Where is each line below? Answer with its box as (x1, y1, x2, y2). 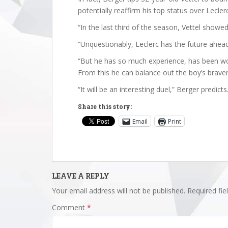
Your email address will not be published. (52, 186, 185, 195)
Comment (52, 203, 87, 212)
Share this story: (78, 102, 132, 110)
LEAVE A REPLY (52, 171, 109, 181)
